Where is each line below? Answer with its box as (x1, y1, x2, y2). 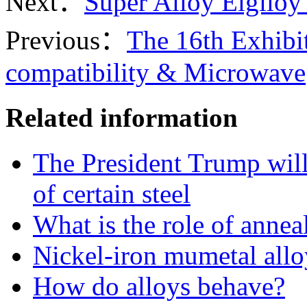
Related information (5, 103, 238, 133)
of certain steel (33, 179, 191, 209)
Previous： (5, 25, 127, 55)
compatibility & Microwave (5, 57, 306, 87)
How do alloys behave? (33, 271, 285, 302)
